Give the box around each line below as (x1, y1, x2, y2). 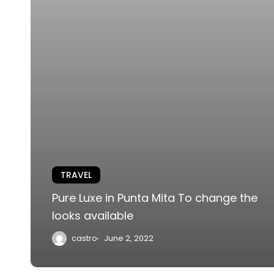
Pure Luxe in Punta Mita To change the (52, 190, 257, 206)
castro (72, 233, 97, 244)
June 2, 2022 (103, 233, 154, 244)
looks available (52, 208, 133, 224)
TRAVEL (61, 169, 92, 182)
